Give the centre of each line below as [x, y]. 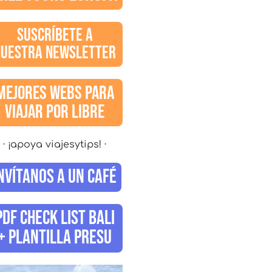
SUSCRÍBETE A [55, 36]
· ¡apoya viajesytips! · [55, 145]
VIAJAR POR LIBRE [55, 112]
